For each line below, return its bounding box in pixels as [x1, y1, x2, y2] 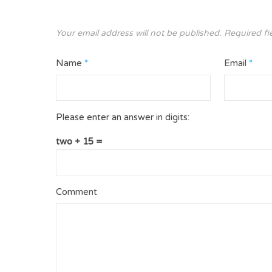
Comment [56, 186, 97, 197]
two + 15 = [56, 136, 103, 147]
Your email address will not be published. [56, 28, 222, 38]
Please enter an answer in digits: [56, 112, 189, 123]
